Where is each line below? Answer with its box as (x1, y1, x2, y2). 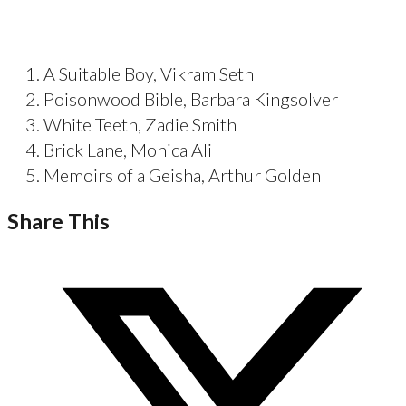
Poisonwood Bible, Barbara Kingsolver (43, 87, 338, 110)
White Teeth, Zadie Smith (43, 112, 237, 135)
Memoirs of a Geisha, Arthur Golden (43, 163, 321, 186)
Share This (7, 208, 110, 234)
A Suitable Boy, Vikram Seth (43, 62, 254, 84)
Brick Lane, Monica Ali (43, 138, 212, 160)
